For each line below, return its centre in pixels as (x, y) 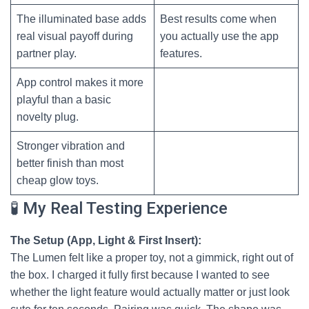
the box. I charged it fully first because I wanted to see (140, 275)
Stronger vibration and (71, 146)
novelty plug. (48, 117)
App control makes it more (80, 82)
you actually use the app (219, 36)
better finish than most (70, 163)
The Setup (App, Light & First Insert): (106, 240)
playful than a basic (64, 100)
